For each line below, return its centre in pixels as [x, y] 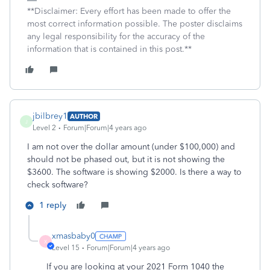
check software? [58, 185]
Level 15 [66, 248]
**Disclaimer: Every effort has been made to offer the [129, 11]
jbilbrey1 [50, 116]
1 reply [53, 205]
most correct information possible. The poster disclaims [135, 24]
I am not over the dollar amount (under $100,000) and [131, 147]
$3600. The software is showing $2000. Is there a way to [134, 172]
